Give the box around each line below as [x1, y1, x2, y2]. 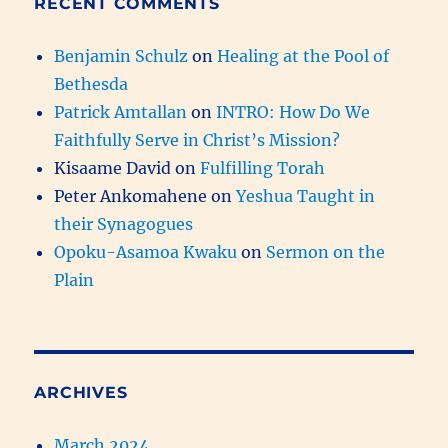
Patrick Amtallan [54, 101, 188, 122]
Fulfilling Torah [200, 157, 326, 178]
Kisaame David [54, 157, 172, 178]
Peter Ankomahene [54, 185, 208, 206]
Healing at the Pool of [217, 45, 390, 66]
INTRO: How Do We [216, 101, 371, 122]
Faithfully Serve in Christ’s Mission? [54, 129, 341, 150]
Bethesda [54, 73, 129, 94]
